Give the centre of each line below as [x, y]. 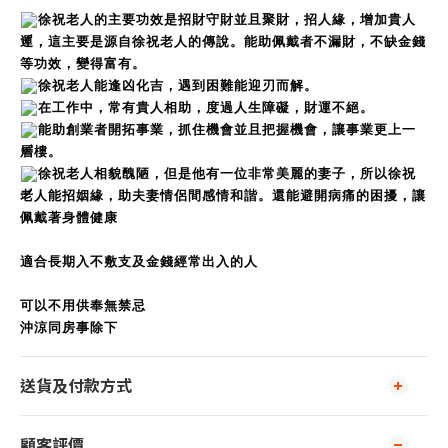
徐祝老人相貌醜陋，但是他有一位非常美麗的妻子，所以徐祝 [227, 173]
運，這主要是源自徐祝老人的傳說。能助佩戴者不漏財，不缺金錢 [223, 41]
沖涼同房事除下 [69, 327]
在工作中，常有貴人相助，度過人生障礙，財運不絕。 [206, 107]
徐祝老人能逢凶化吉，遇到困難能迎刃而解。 [178, 85]
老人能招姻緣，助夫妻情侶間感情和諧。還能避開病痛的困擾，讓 [223, 195]
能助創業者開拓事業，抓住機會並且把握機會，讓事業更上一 [227, 129]
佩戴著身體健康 [69, 217]
